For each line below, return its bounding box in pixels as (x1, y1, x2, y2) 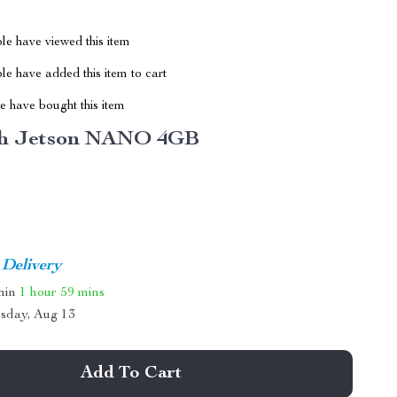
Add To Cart (81, 365, 183, 383)
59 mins (60, 285, 105, 300)
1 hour (19, 285, 58, 300)
